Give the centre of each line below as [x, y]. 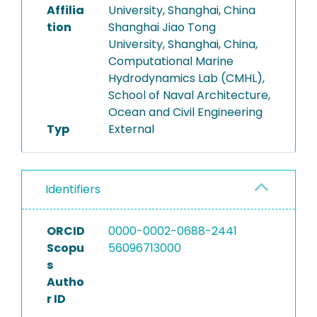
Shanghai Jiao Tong [162, 27]
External [131, 129]
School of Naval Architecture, [189, 95]
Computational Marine [171, 61]
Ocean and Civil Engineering [185, 112]
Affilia [65, 10]
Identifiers [73, 189]
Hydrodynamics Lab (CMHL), [186, 78]
